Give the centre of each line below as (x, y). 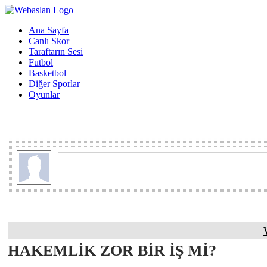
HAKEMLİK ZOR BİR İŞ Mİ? (112, 251)
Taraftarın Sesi (56, 52)
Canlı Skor (49, 41)
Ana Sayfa (49, 30)
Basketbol (47, 73)
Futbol (41, 62)
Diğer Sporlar (54, 84)
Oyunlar (44, 94)
